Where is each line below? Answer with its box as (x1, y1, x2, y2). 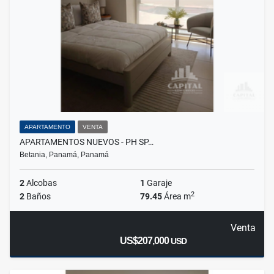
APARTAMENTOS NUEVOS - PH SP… (20, 137, 154, 147)
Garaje (145, 178, 172, 188)
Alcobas (24, 178, 57, 188)
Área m (162, 191, 191, 202)
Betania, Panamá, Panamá (20, 150, 109, 160)
